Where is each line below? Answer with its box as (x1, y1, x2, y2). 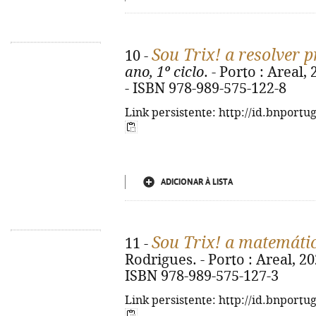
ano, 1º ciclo (125, 64, 204, 80)
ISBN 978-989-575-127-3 (125, 268, 279, 284)
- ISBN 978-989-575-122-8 (125, 80, 286, 97)
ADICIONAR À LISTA (161, 177, 233, 187)
